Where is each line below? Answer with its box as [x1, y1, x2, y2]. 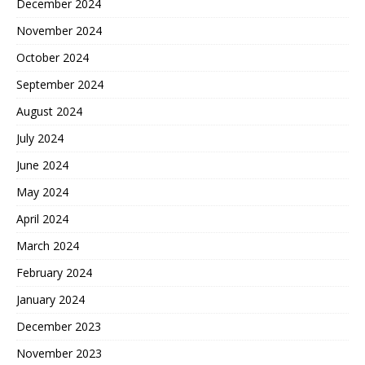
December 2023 [16, 318, 101, 334]
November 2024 [16, 22, 102, 38]
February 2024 [16, 264, 92, 280]
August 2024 [16, 103, 82, 119]
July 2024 [16, 130, 64, 146]
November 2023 [16, 345, 102, 361]
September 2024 [16, 76, 103, 92]
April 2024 [16, 210, 68, 226]
